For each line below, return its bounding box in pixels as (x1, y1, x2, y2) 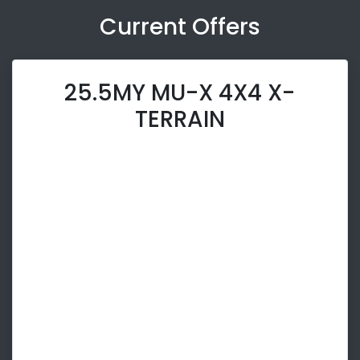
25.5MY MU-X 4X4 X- (64, 77, 296, 109)
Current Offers (100, 11, 260, 43)
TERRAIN (134, 104, 225, 136)
